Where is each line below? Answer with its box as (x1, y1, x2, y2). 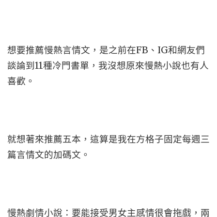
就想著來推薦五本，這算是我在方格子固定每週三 (7, 134, 210, 145)
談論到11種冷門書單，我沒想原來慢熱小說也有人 (7, 60, 209, 71)
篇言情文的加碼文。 (7, 149, 90, 160)
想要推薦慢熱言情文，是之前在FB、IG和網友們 (7, 45, 205, 56)
